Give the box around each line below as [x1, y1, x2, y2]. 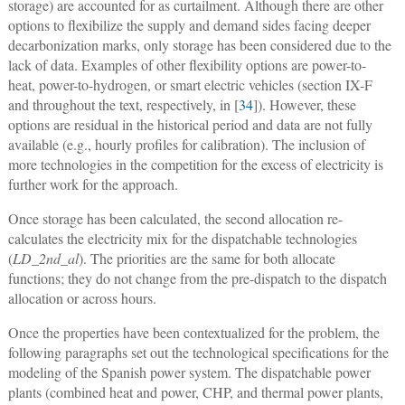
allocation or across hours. [7, 287, 156, 307]
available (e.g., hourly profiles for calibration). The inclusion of [7, 134, 365, 154]
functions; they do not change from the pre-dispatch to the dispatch [7, 268, 387, 287]
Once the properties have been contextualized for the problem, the [7, 322, 380, 342]
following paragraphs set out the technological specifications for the [7, 342, 389, 362]
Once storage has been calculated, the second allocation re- [7, 208, 343, 228]
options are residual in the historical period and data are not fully [7, 114, 372, 134]
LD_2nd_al [12, 248, 79, 268]
